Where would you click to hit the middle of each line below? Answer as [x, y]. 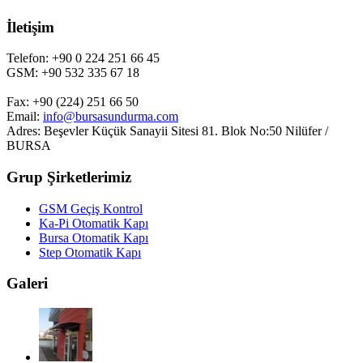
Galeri [27, 284]
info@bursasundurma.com [111, 117]
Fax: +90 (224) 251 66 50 [73, 102]
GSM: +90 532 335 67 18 [73, 73]
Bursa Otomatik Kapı [94, 237]
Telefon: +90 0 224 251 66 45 [83, 58]
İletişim [30, 27]
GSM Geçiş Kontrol [91, 208]
